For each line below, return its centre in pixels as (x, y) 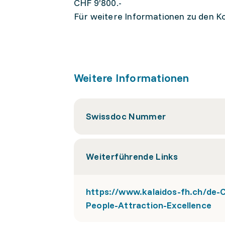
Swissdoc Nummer (126, 116)
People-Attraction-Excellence (149, 205)
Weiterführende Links (132, 156)
